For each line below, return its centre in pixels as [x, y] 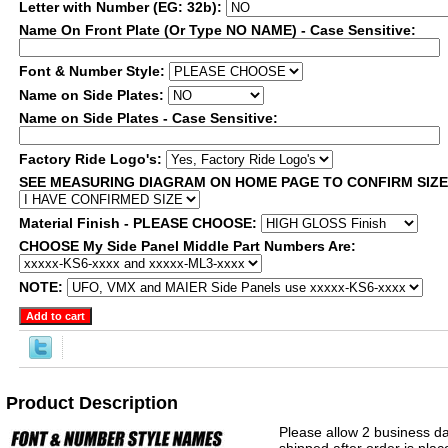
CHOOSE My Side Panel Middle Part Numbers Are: [189, 246]
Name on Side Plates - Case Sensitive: [148, 118]
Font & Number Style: [94, 71]
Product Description [92, 403]
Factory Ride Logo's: [92, 159]
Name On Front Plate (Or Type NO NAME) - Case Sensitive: [217, 30]
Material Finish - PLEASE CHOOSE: [140, 223]
